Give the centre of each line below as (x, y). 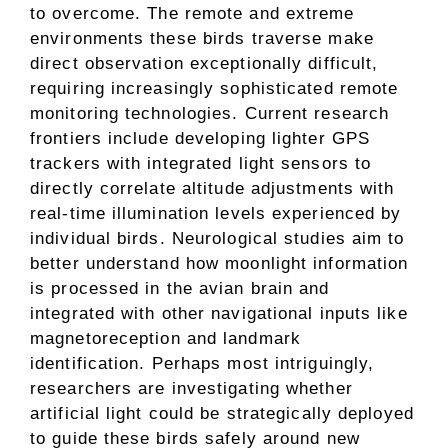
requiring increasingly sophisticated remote (214, 89)
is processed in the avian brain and (180, 289)
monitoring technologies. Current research (210, 114)
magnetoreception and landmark (165, 339)
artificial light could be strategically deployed (222, 414)
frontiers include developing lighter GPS (200, 139)
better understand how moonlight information (219, 264)
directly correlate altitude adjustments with (212, 189)
